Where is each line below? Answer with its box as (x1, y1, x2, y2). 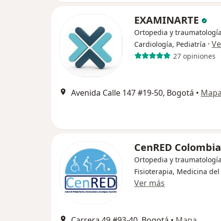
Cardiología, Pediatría (134, 39, 206, 49)
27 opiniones (173, 51, 216, 61)
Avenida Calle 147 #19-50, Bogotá (71, 87, 194, 99)
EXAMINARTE (134, 13, 201, 27)
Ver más (134, 178, 165, 189)
